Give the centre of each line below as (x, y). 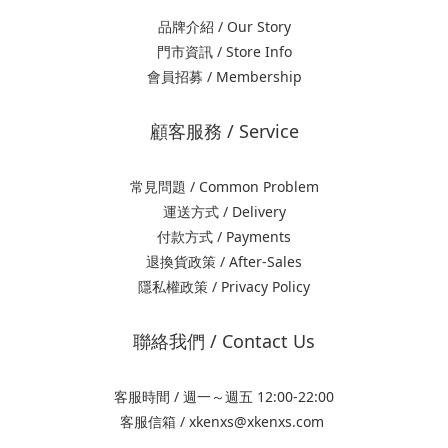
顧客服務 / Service (224, 131)
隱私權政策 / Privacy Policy (224, 286)
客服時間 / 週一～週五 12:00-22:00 (224, 396)
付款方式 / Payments (224, 236)
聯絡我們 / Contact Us (224, 341)
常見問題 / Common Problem (224, 186)
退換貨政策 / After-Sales (224, 261)
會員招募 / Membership (224, 76)
